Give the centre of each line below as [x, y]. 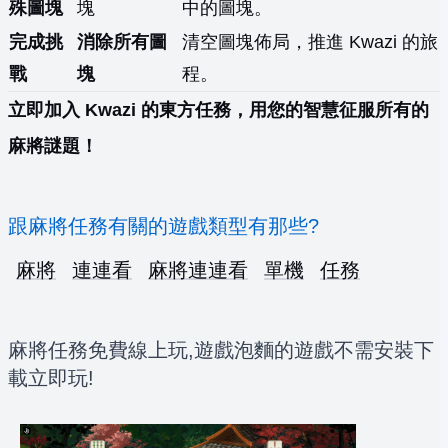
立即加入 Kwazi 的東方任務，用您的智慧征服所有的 [218, 110]
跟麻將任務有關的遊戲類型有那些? [163, 226]
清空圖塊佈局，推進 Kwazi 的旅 [310, 42]
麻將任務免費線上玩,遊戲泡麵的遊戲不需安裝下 [221, 350]
